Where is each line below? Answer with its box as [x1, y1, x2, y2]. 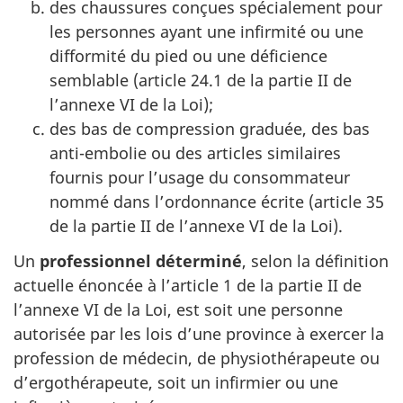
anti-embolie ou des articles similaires [49, 142, 341, 164]
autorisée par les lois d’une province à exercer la [13, 322, 384, 345]
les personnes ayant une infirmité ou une [49, 21, 363, 42]
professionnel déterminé [40, 249, 242, 272]
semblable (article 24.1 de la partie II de [49, 69, 352, 91]
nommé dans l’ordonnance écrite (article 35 [49, 191, 384, 212]
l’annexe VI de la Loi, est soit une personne [13, 298, 343, 320]
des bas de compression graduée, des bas [49, 118, 370, 139]
